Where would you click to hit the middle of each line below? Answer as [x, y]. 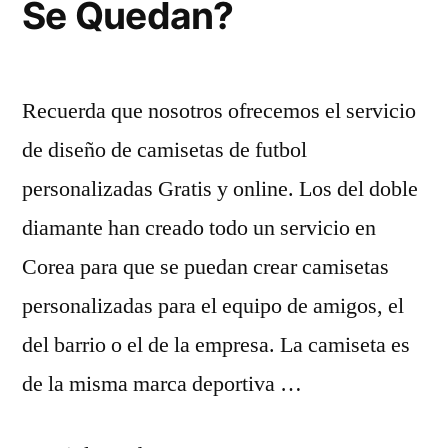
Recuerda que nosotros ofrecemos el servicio [219, 111]
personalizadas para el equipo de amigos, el [213, 306]
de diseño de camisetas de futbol [164, 150]
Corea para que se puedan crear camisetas [205, 267]
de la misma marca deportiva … [162, 384]
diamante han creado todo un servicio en [199, 228]
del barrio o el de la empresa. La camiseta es [216, 345]
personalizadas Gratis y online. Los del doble [220, 189]
